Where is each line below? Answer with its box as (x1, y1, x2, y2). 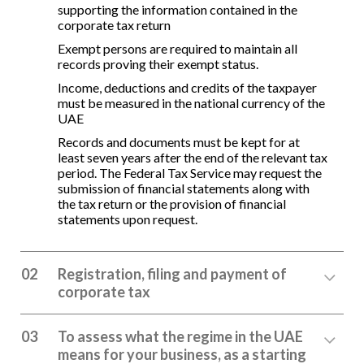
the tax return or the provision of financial (58, 195, 286, 211)
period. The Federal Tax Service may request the (58, 164, 322, 180)
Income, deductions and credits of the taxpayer (58, 79, 317, 95)
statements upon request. (58, 210, 197, 227)
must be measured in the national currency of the (58, 94, 325, 110)
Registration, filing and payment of (58, 264, 287, 283)
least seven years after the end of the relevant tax (58, 149, 327, 165)
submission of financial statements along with (58, 180, 310, 196)
